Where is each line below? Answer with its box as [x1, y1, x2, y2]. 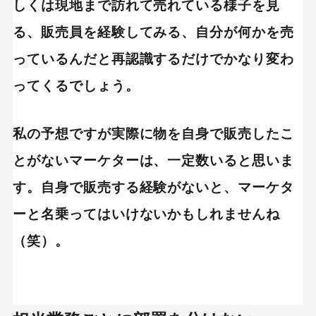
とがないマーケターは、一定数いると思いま [12, 152, 295, 168]
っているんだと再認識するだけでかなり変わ [12, 51, 295, 66]
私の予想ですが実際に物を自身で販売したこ [12, 126, 295, 141]
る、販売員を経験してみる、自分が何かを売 [12, 24, 295, 39]
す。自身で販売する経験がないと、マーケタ [12, 179, 295, 195]
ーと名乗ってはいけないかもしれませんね [12, 206, 281, 221]
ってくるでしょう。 [12, 78, 140, 93]
